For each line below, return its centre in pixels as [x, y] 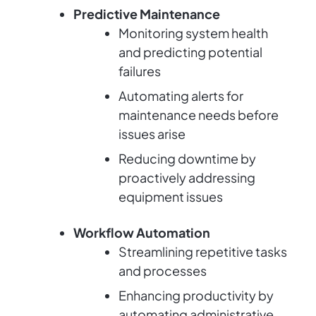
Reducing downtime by [187, 159]
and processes [163, 271]
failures [140, 71]
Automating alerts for [181, 96]
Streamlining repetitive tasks [203, 252]
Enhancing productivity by [196, 296]
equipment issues [171, 197]
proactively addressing [187, 178]
